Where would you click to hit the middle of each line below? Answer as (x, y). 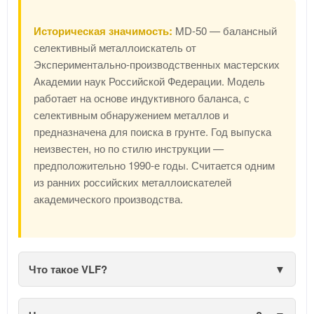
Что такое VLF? (68, 269)
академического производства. (108, 199)
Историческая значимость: (103, 31)
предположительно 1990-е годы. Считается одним (154, 165)
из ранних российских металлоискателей (132, 182)
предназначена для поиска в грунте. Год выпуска (152, 132)
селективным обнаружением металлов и (131, 115)
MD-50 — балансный (225, 31)
